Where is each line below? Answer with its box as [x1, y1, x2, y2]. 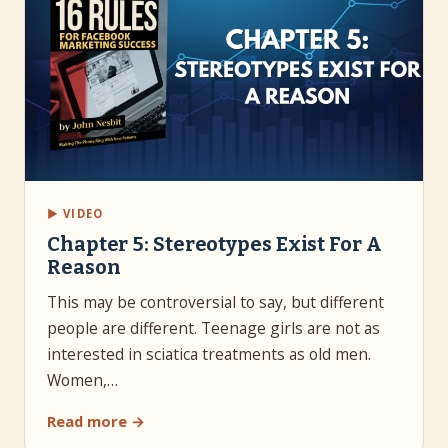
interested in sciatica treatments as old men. [47, 342, 371, 365]
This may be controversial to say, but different [47, 290, 384, 313]
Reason [47, 254, 121, 279]
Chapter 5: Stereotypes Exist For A [47, 231, 382, 256]
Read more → [47, 410, 145, 431]
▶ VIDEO [47, 205, 104, 221]
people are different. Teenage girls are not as [47, 316, 380, 339]
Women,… [47, 368, 118, 391]
